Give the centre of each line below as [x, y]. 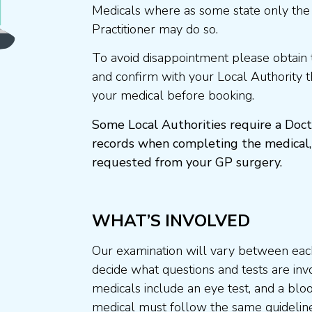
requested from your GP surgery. [187, 162]
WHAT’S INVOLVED [171, 220]
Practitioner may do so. [155, 29]
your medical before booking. [173, 96]
